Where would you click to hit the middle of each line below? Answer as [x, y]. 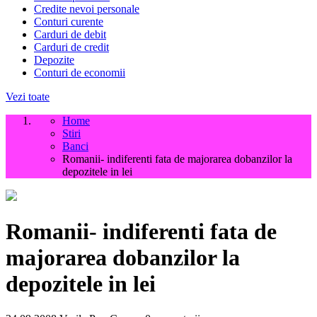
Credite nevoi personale [87, 9]
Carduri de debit [70, 34]
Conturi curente [69, 22]
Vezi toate [28, 97]
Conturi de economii [80, 73]
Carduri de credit [71, 47]
